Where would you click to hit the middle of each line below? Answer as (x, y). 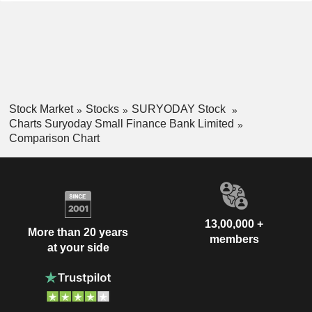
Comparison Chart (54, 138)
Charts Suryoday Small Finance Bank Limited (121, 123)
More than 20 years (78, 233)
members (234, 239)
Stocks (102, 109)
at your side (78, 248)
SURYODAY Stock (180, 109)
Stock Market (41, 109)
